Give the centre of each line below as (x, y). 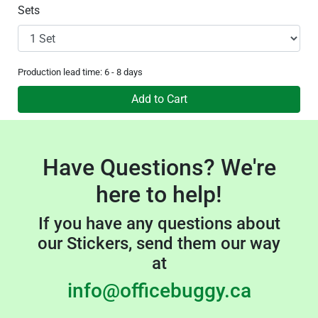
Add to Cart (159, 99)
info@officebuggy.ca (159, 291)
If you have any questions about (159, 224)
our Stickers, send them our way (159, 244)
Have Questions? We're (159, 168)
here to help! (159, 195)
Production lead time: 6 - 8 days (80, 72)
